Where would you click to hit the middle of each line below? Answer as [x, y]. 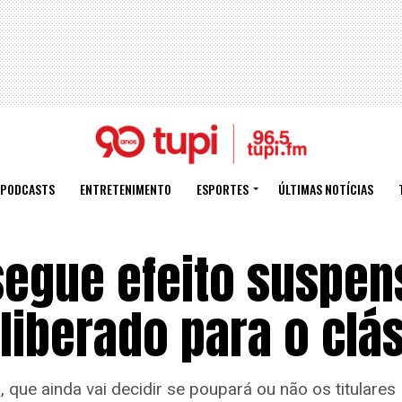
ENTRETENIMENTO [125, 188]
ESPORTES [222, 188]
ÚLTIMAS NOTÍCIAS [325, 188]
